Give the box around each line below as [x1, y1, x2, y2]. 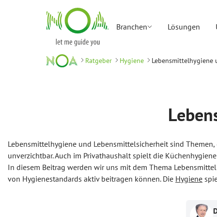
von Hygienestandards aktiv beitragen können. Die [8, 173, 175, 184]
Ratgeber [85, 56, 112, 65]
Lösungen [168, 22, 200, 32]
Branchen [116, 22, 147, 32]
